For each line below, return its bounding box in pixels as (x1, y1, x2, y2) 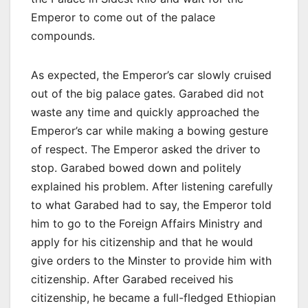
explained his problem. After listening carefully (31, 179, 273, 193)
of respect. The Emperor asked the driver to (31, 142, 261, 156)
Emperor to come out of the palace (31, 10, 215, 24)
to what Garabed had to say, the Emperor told (31, 197, 272, 212)
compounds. (31, 28, 95, 43)
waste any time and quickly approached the (31, 104, 259, 119)
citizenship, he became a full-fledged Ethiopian (31, 290, 276, 305)
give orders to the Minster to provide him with (31, 253, 272, 267)
